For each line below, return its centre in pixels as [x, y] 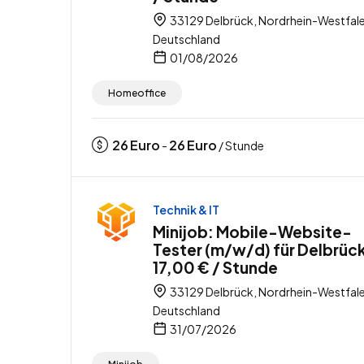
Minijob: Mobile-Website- [252, 231]
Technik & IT [186, 209]
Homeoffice [137, 93]
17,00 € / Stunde [215, 267]
